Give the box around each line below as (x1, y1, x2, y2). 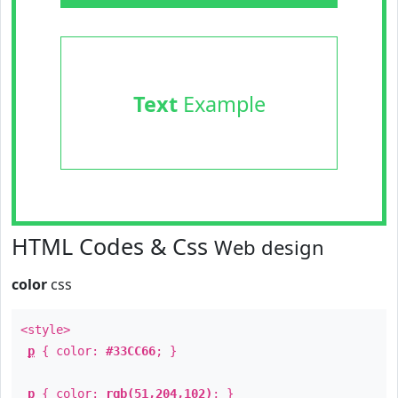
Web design (214, 234, 324, 260)
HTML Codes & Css (12, 231, 214, 261)
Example (177, 90, 266, 118)
